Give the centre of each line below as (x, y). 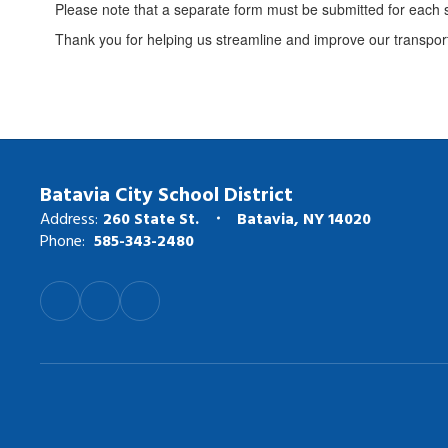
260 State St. (151, 218)
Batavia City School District (166, 193)
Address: (69, 218)
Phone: (62, 240)
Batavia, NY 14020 (304, 218)
